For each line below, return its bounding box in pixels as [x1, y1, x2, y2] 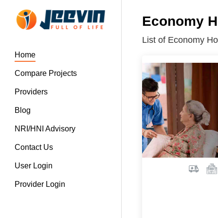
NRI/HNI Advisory [15, 124, 75, 133]
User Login [15, 161, 53, 170]
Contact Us [15, 143, 53, 151]
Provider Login [15, 180, 65, 188]
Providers [15, 87, 48, 96]
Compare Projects [15, 69, 77, 77]
